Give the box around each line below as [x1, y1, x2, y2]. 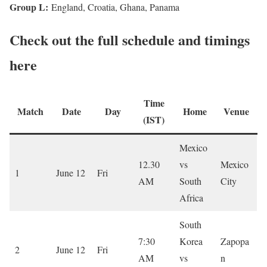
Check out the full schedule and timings [10, 29, 250, 50]
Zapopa [221, 234, 249, 247]
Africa [179, 191, 203, 204]
